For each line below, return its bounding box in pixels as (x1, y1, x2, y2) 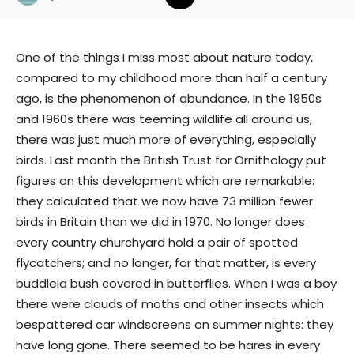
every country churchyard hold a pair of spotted (16, 234, 298, 250)
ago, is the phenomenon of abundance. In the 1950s (16, 90, 322, 107)
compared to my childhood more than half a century (16, 70, 327, 86)
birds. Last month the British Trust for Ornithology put (16, 152, 326, 168)
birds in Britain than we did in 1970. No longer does (16, 213, 305, 230)
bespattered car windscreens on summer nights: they (16, 316, 333, 333)
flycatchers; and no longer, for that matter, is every (16, 254, 316, 271)
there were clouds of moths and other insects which (16, 296, 324, 312)
